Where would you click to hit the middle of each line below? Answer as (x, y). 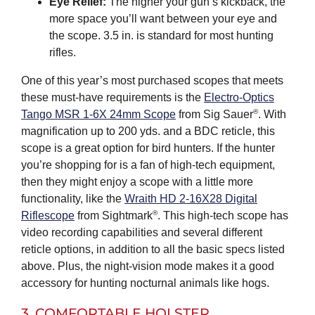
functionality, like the (72, 199)
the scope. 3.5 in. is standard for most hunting (161, 36)
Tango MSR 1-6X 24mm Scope (98, 115)
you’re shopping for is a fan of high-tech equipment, (148, 165)
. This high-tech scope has (223, 216)
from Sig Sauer (214, 115)
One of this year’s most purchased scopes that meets (152, 81)
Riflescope (47, 216)
